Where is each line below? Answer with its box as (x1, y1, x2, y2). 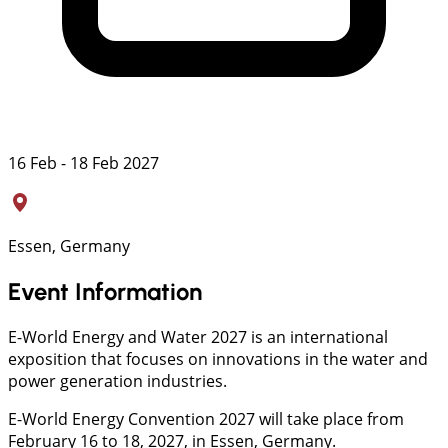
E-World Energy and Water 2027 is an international (8, 325, 388, 348)
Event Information (8, 276, 202, 306)
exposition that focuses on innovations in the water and (8, 347, 428, 370)
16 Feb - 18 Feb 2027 (8, 152, 159, 175)
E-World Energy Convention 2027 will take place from (8, 407, 404, 430)
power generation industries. (8, 369, 227, 392)
